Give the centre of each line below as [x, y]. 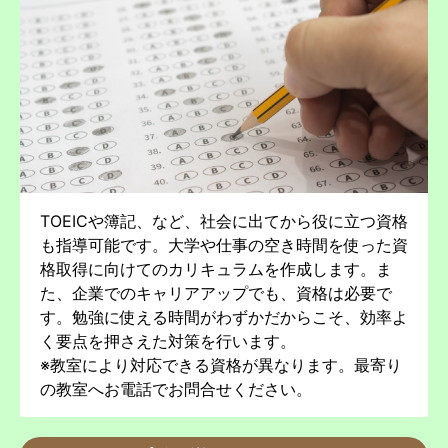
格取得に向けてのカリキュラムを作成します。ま [216, 268]
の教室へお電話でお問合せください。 [176, 388]
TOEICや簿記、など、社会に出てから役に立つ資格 [224, 220]
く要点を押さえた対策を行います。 [168, 340]
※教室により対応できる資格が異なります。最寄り [221, 364]
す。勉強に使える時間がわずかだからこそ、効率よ [224, 316]
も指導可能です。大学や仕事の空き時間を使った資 [224, 244]
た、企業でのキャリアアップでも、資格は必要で [216, 292]
